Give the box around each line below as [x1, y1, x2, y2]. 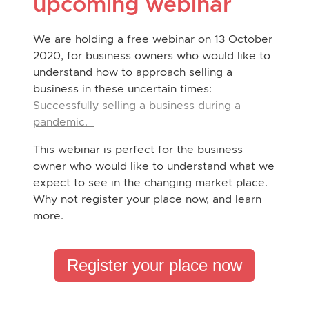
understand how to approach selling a [32, 66, 232, 79]
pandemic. [32, 115, 94, 128]
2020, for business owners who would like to [32, 49, 270, 62]
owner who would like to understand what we [32, 159, 275, 172]
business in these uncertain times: [32, 82, 212, 95]
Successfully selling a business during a [32, 99, 241, 112]
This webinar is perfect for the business [32, 143, 243, 156]
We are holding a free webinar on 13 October [32, 32, 272, 46]
